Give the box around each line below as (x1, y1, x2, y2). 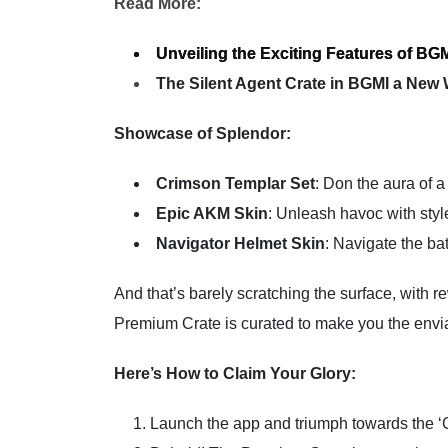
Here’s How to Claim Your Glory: (114, 364, 356, 382)
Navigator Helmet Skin (156, 234, 325, 252)
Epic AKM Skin (156, 204, 268, 222)
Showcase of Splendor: (114, 124, 291, 142)
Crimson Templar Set (156, 174, 315, 192)
